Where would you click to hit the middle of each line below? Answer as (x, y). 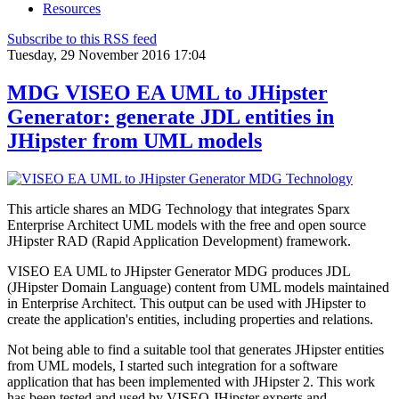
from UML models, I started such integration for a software (172, 365)
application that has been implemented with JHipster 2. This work (191, 381)
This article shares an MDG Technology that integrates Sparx (179, 208)
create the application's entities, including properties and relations (188, 319)
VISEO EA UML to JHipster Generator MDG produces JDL (179, 271)
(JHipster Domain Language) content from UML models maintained (198, 287)
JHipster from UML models (134, 140)
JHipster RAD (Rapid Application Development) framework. (179, 240)
